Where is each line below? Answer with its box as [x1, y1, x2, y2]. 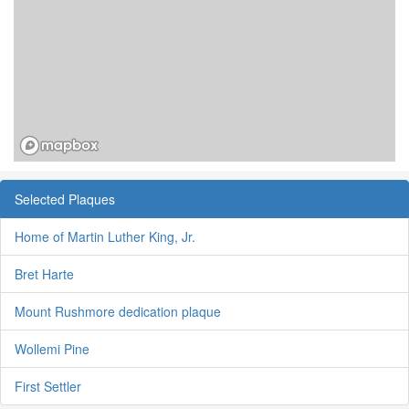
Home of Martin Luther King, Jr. [15, 226, 195, 246]
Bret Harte [15, 264, 74, 283]
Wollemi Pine [15, 339, 89, 358]
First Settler [15, 376, 81, 395]
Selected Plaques [15, 189, 115, 208]
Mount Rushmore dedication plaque [15, 301, 221, 320]
